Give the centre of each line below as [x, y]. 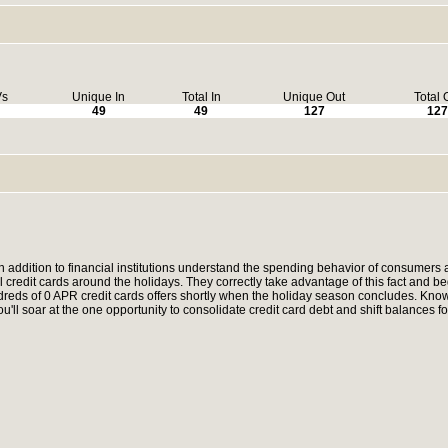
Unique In [98, 97]
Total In [201, 97]
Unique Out [314, 97]
